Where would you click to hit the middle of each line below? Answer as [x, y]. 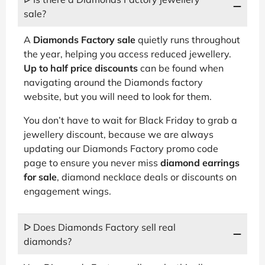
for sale [40, 177]
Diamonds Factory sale [84, 39]
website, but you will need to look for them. [118, 96]
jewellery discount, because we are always [119, 134]
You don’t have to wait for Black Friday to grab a [130, 120]
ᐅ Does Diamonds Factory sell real [100, 227]
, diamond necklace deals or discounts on [147, 177]
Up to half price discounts [81, 68]
